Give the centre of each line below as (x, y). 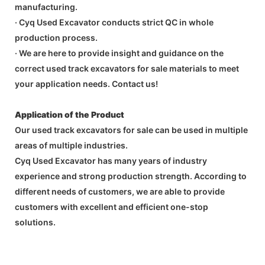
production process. (56, 38)
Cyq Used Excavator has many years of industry (111, 161)
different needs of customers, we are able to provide (120, 192)
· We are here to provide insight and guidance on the (119, 53)
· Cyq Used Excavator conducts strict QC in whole (114, 22)
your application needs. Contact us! (86, 84)
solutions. (35, 222)
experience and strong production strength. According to (131, 176)
